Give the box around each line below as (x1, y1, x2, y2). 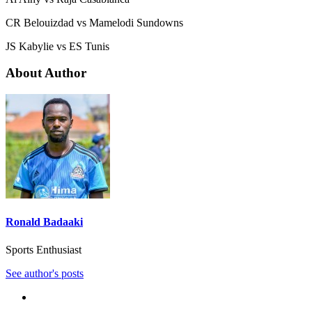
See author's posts (6, 267, 84, 279)
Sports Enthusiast (6, 243, 81, 256)
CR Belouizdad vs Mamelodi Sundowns (6, 16, 183, 29)
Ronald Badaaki (6, 216, 83, 228)
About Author (6, 65, 86, 81)
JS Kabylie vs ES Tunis (6, 40, 109, 52)
